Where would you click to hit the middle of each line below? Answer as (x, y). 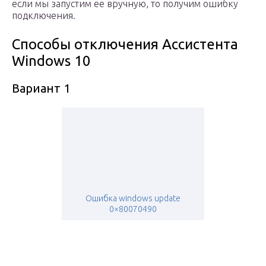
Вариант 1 (41, 88)
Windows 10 (51, 61)
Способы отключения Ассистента (125, 44)
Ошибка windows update (133, 198)
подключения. (44, 15)
